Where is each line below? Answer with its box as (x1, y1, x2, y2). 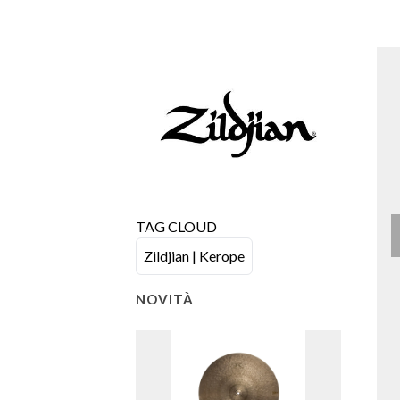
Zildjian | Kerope (144, 246, 245, 264)
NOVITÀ (136, 290, 194, 307)
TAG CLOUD (136, 217, 217, 235)
